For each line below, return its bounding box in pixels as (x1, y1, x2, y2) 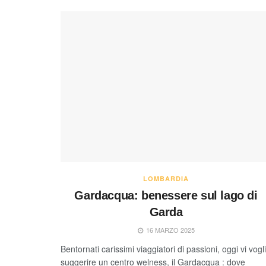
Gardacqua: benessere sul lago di (74, 188, 258, 202)
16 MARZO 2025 (144, 224, 195, 235)
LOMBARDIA (143, 173, 189, 183)
